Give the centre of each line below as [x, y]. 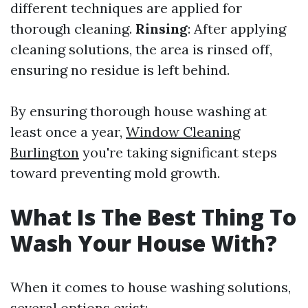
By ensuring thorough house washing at [139, 111]
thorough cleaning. [73, 29]
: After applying [237, 29]
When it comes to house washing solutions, [151, 287]
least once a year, [68, 132]
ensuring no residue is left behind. [120, 70]
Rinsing [162, 29]
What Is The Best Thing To [153, 217]
